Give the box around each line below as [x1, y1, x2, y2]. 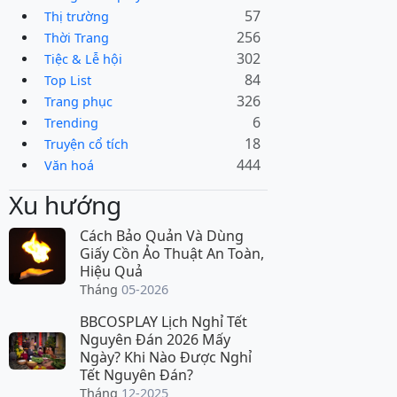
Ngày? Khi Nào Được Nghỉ [80, 347, 252, 368]
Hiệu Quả [80, 261, 143, 282]
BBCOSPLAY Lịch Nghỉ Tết [80, 312, 247, 332]
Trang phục [44, 92, 113, 110]
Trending [44, 113, 98, 131]
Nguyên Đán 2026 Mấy [80, 330, 230, 350]
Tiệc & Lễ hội [44, 50, 122, 67]
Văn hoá [44, 156, 94, 174]
